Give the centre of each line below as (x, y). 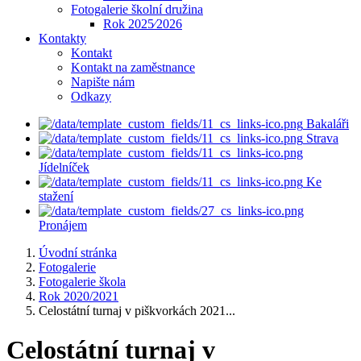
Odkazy (91, 96)
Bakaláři (328, 124)
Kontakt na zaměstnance (133, 67)
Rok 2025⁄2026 (143, 24)
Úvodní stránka (78, 253)
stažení (56, 196)
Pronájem (63, 225)
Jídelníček (64, 167)
